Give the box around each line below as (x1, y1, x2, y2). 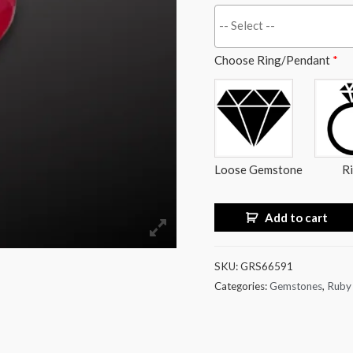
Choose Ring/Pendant (214, 52, 333, 67)
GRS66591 (240, 260, 293, 273)
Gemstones (269, 280, 322, 293)
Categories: (214, 280, 269, 293)
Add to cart (265, 210, 329, 225)
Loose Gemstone (214, 162, 303, 176)
